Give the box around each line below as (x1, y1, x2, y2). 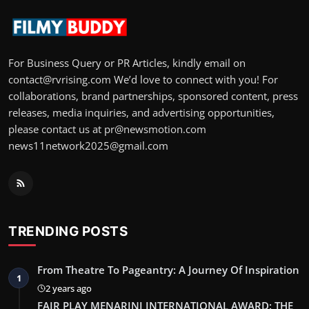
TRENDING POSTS (8, 222, 128, 239)
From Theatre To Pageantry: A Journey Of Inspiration (37, 262, 299, 277)
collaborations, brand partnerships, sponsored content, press (8, 88, 298, 103)
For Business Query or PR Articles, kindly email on (8, 55, 246, 70)
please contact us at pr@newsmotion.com (8, 121, 206, 136)
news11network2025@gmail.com (8, 138, 168, 152)
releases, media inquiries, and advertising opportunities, (8, 105, 275, 119)
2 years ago (46, 281, 92, 295)
